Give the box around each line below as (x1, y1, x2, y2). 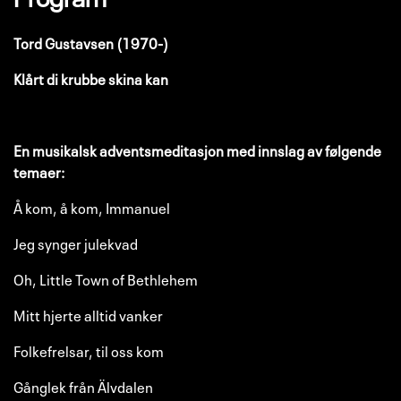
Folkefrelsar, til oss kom (13, 339, 164, 361)
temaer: (13, 160, 64, 182)
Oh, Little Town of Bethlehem (13, 268, 198, 289)
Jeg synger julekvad (13, 232, 138, 253)
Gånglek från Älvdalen (13, 375, 156, 397)
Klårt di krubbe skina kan (13, 67, 168, 89)
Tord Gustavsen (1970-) (13, 31, 168, 53)
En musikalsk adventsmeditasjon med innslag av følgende (13, 139, 381, 160)
